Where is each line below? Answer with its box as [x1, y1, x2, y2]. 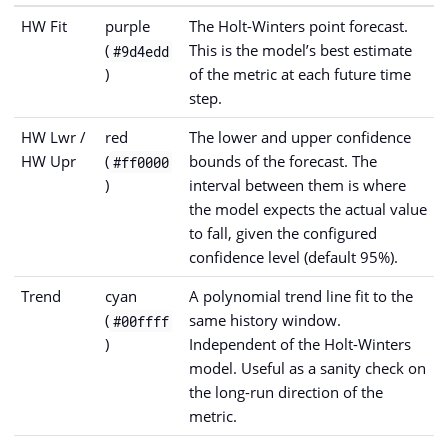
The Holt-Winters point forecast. [189, 16, 408, 37]
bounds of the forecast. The [189, 151, 377, 172]
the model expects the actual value [189, 199, 427, 220]
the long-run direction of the [189, 382, 383, 403]
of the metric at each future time [189, 64, 411, 85]
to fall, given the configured [189, 223, 377, 244]
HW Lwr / [21, 127, 86, 148]
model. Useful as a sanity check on [189, 358, 426, 379]
